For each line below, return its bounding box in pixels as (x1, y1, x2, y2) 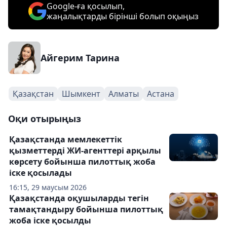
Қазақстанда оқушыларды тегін (9, 193, 149, 204)
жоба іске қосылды (9, 215, 91, 226)
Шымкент (62, 88, 100, 99)
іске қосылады (9, 167, 72, 178)
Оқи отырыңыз (8, 112, 81, 125)
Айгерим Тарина (41, 52, 120, 64)
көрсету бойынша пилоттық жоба (9, 156, 156, 167)
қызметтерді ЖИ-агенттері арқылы (9, 145, 161, 156)
